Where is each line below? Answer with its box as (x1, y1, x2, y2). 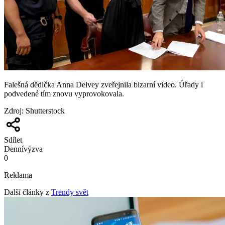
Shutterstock (26, 106, 65, 116)
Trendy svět (51, 188, 88, 197)
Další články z (4, 188, 49, 197)
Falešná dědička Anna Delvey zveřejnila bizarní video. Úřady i (4, 80, 203, 89)
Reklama (4, 171, 32, 180)
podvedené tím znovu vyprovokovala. (4, 89, 124, 98)
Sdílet (4, 136, 22, 145)
